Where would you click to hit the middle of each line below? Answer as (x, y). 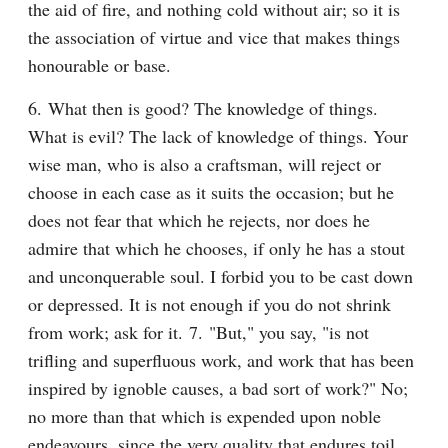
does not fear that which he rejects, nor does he (199, 220)
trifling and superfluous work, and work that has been (221, 360)
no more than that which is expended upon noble (204, 416)
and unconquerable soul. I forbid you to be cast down (220, 276)
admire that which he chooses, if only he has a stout (216, 248)
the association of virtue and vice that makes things (214, 37)
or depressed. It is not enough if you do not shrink (209, 304)
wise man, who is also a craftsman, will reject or (204, 164)
